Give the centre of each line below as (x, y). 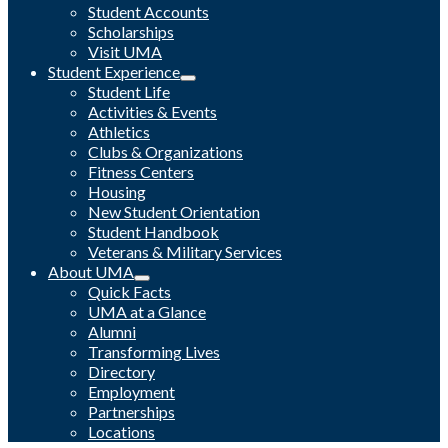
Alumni (112, 331)
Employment (131, 391)
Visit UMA (125, 51)
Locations (121, 431)
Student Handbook (153, 231)
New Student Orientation (174, 211)
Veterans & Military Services (185, 251)
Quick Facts (129, 291)
